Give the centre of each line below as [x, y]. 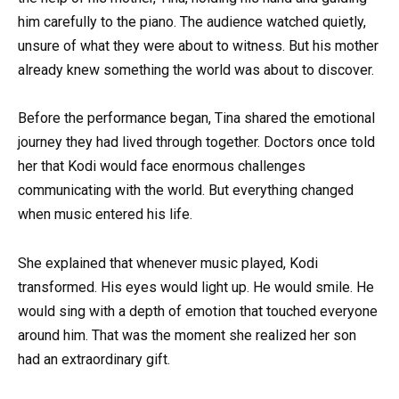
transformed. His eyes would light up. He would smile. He [196, 287]
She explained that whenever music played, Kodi [168, 263]
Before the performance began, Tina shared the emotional [196, 118]
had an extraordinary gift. [94, 359]
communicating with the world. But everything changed [186, 191]
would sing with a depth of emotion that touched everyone [198, 311]
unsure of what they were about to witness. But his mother [198, 46]
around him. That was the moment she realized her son [187, 335]
